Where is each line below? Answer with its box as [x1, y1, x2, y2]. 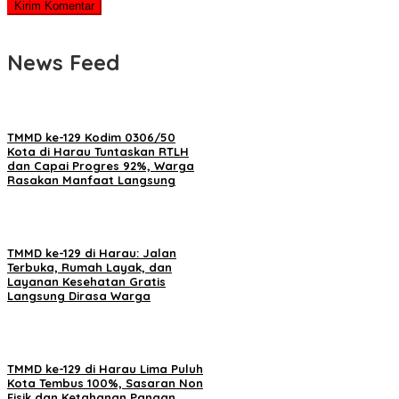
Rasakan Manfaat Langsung [7, 172, 175, 187]
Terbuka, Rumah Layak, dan [7, 259, 172, 274]
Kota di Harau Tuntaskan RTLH [7, 143, 189, 159]
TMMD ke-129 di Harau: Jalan [7, 245, 176, 260]
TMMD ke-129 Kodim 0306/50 [7, 129, 175, 144]
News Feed [7, 49, 119, 77]
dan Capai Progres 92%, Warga [7, 158, 194, 173]
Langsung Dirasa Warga [7, 288, 151, 303]
